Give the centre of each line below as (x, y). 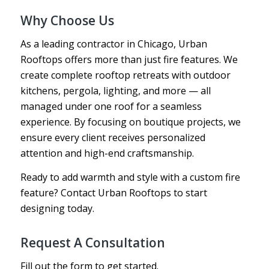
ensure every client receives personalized (113, 137)
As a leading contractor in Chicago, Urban (113, 44)
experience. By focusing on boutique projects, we (130, 122)
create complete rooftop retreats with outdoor (125, 75)
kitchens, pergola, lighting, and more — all (115, 90)
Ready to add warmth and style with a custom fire (130, 177)
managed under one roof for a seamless (111, 106)
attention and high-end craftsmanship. (107, 153)
